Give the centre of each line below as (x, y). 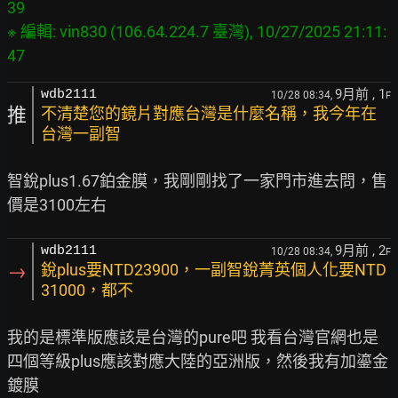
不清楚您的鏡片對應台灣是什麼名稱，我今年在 (209, 114)
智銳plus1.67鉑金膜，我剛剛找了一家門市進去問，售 (197, 181)
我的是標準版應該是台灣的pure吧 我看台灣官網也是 (193, 338)
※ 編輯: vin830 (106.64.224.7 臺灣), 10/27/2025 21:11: (197, 32)
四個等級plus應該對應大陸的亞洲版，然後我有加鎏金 (198, 362)
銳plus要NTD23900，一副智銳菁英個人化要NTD (214, 270)
